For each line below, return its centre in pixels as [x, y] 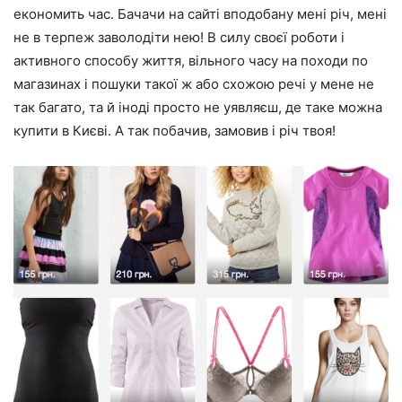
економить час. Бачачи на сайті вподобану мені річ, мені [200, 13]
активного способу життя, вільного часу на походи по [191, 60]
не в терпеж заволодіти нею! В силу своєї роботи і [179, 37]
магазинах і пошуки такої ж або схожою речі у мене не [194, 83]
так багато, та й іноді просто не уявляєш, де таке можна [198, 107]
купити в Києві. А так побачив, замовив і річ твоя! [175, 130]
